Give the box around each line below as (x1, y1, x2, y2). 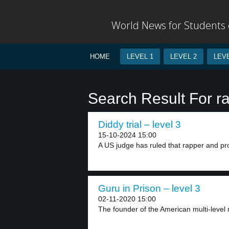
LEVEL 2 (170, 53, 197, 60)
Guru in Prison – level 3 (98, 183, 200, 194)
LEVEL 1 (127, 53, 153, 60)
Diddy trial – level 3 (98, 119, 181, 130)
